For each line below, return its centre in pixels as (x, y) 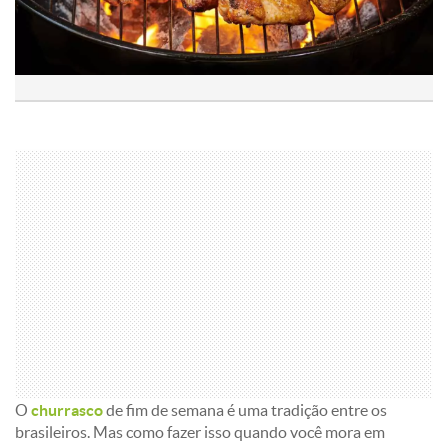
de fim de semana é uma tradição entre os (245, 410)
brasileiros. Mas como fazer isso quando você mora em (200, 432)
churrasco (67, 410)
